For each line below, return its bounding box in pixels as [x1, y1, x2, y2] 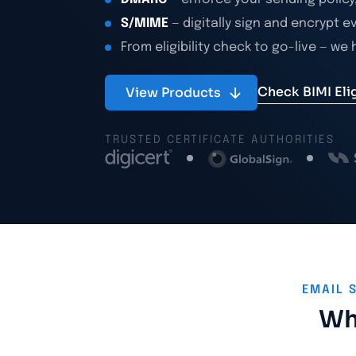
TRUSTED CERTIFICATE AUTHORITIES [105, 134, 335, 145]
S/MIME [121, 17, 168, 30]
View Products [126, 84, 221, 101]
